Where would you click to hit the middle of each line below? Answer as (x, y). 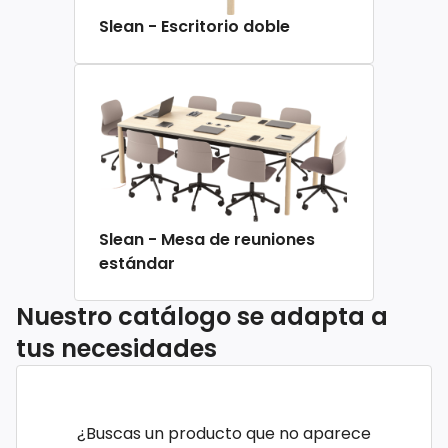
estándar (137, 264)
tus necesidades (116, 349)
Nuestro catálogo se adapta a (202, 317)
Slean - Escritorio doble (194, 27)
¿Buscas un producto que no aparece (224, 434)
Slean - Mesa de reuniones (207, 240)
